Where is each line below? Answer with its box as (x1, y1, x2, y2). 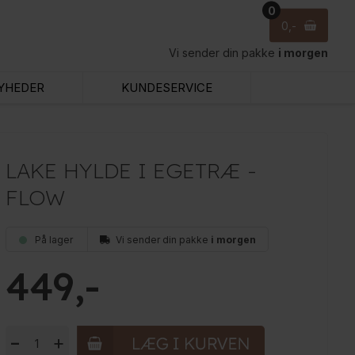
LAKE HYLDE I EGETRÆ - (5, 157, 257, 184)
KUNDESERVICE (121, 80, 213, 95)
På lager (34, 234, 75, 246)
